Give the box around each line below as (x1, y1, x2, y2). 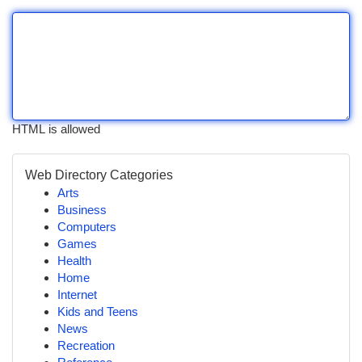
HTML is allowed (12, 122, 100, 136)
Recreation (57, 339, 115, 352)
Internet (57, 288, 97, 301)
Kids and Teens (57, 305, 138, 318)
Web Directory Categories (25, 168, 173, 182)
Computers (57, 220, 116, 234)
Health (57, 254, 91, 267)
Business (57, 203, 107, 217)
